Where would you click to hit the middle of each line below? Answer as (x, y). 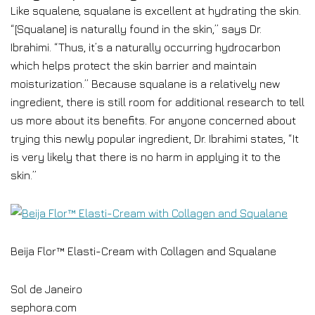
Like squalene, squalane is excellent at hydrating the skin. (156, 11)
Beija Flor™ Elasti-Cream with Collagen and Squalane (143, 251)
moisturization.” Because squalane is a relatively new (145, 84)
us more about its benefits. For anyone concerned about (153, 120)
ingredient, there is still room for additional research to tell (157, 102)
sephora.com (44, 307)
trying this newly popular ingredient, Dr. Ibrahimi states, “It (155, 139)
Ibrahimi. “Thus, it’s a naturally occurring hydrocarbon (146, 47)
